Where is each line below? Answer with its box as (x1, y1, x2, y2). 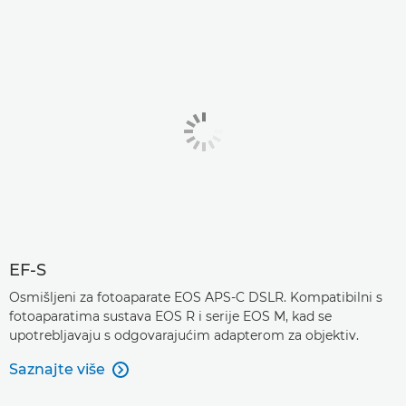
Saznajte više (9, 361, 105, 379)
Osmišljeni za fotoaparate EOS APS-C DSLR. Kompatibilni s (9, 289, 382, 306)
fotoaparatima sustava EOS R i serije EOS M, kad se (9, 308, 332, 325)
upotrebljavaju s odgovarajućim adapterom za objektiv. (9, 327, 359, 344)
